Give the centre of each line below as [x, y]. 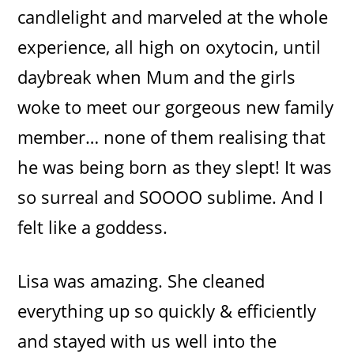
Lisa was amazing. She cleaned [141, 280]
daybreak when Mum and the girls [157, 76]
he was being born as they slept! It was [175, 166]
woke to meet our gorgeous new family [176, 106]
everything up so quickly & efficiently [167, 310]
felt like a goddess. [93, 226]
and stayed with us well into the [147, 340]
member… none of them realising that [172, 136]
